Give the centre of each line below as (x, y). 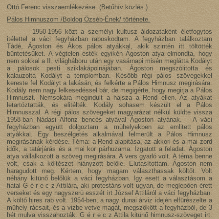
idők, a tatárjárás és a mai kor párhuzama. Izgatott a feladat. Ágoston (109, 149)
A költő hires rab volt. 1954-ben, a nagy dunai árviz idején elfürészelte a (109, 200)
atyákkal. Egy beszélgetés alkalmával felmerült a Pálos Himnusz (109, 134)
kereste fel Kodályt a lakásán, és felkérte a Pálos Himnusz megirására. (109, 83)
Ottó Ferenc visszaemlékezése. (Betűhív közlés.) (77, 7)
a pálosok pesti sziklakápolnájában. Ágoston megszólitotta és (109, 68)
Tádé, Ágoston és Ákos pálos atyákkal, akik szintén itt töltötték (109, 46)
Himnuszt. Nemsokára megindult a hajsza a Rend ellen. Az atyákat (109, 98)
